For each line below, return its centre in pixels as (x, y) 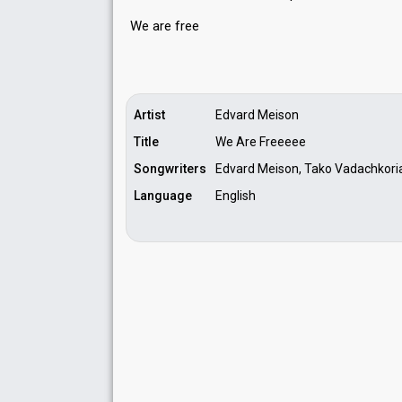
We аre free (165, 26)
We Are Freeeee (261, 142)
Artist (149, 115)
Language (163, 196)
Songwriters (170, 169)
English (236, 196)
